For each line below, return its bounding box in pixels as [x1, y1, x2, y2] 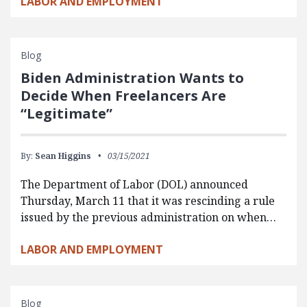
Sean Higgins [35, 149, 91, 162]
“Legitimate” [21, 103, 112, 123]
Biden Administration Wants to [21, 68, 244, 87]
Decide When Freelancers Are [21, 86, 226, 105]
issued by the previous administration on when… [21, 209, 276, 225]
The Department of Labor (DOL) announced [21, 176, 248, 192]
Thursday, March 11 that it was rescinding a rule [21, 193, 275, 208]
